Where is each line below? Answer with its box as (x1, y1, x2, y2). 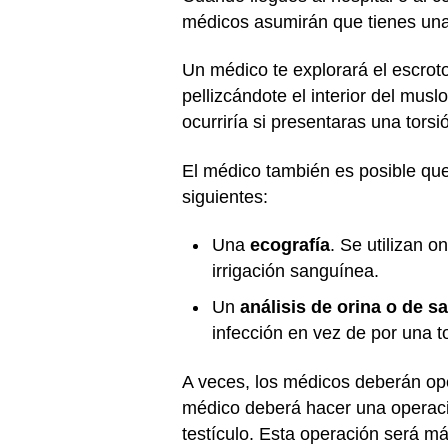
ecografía (250, 235, 330, 255)
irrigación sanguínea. (212, 261, 379, 281)
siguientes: (182, 186, 268, 207)
